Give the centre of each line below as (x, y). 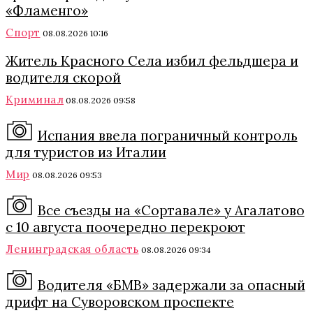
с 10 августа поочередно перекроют (125, 227)
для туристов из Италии (86, 152)
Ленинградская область (72, 249)
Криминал (35, 100)
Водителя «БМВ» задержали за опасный (171, 285)
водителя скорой (63, 78)
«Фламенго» (47, 10)
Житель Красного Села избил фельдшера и (152, 61)
